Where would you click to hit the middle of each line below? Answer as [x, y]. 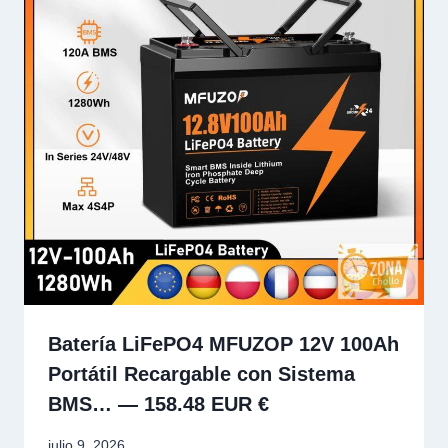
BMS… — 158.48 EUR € [158, 404]
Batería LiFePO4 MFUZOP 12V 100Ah [223, 344]
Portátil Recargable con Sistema [201, 374]
